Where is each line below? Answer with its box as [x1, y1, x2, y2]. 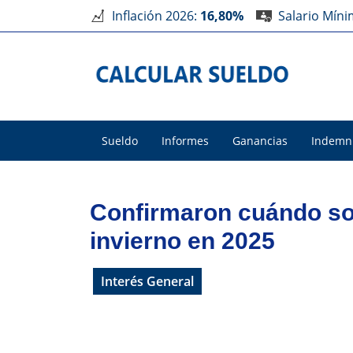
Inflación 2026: [112, 7, 200, 24]
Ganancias [232, 133, 288, 148]
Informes [162, 133, 209, 148]
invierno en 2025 [90, 228, 275, 254]
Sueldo [102, 133, 138, 148]
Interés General [101, 273, 194, 290]
